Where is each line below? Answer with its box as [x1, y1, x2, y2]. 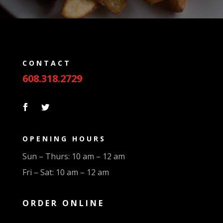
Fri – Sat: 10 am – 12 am [22, 167, 109, 178]
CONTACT [22, 58, 71, 68]
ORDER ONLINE [22, 198, 105, 209]
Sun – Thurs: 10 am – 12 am [22, 151, 125, 162]
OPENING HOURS [22, 134, 106, 144]
